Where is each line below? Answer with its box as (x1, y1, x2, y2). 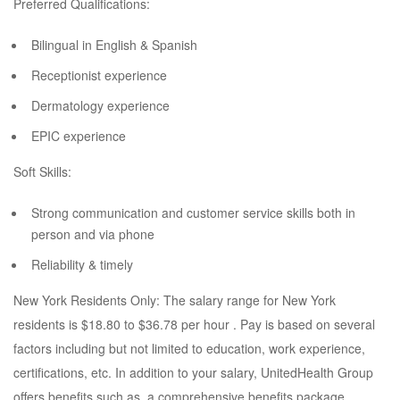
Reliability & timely (31, 255, 133, 273)
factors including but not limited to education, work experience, (13, 339, 365, 357)
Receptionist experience (31, 66, 167, 84)
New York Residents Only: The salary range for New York (13, 291, 336, 309)
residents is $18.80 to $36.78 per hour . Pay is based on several (13, 315, 375, 333)
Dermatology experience (31, 96, 170, 114)
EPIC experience (31, 127, 126, 145)
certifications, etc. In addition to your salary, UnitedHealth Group (13, 363, 373, 381)
